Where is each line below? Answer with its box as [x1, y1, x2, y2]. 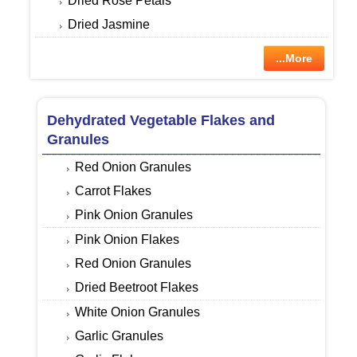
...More [276, 52, 312, 65]
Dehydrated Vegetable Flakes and [47, 112, 276, 129]
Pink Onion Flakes [75, 233, 180, 247]
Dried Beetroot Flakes [75, 280, 199, 295]
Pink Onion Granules [75, 208, 194, 222]
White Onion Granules [75, 305, 201, 320]
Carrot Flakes [75, 184, 152, 198]
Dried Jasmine [67, 18, 150, 32]
